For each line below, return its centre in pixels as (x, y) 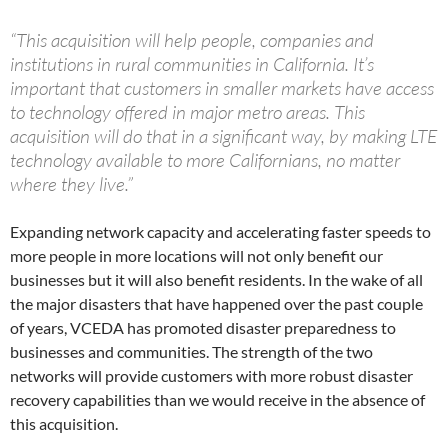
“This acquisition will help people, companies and (192, 40)
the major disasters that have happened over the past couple (216, 304)
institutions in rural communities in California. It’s (192, 64)
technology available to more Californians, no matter (205, 160)
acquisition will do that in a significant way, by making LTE (223, 136)
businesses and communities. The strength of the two (191, 352)
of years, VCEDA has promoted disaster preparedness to (203, 328)
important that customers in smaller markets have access (222, 88)
